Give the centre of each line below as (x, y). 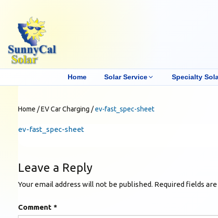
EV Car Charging (65, 109)
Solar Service (126, 77)
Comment (36, 207)
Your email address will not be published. (85, 184)
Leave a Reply (55, 167)
